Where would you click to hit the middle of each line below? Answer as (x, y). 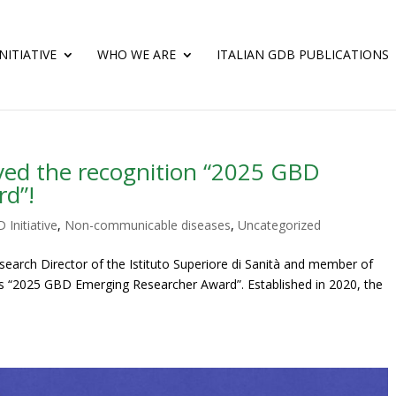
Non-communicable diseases (148, 225)
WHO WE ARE (137, 54)
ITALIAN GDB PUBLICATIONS (303, 54)
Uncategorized (280, 225)
